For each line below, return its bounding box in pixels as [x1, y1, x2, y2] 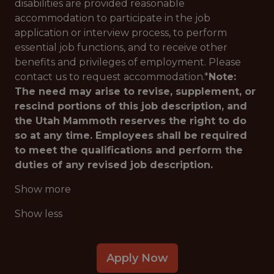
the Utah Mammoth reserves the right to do [15, 115, 246, 127]
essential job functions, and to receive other [15, 42, 228, 53]
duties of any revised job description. [15, 159, 213, 171]
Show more [15, 183, 71, 195]
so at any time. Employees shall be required [15, 130, 247, 141]
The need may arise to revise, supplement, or [15, 86, 256, 97]
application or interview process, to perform [15, 27, 227, 39]
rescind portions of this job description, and [15, 100, 247, 112]
